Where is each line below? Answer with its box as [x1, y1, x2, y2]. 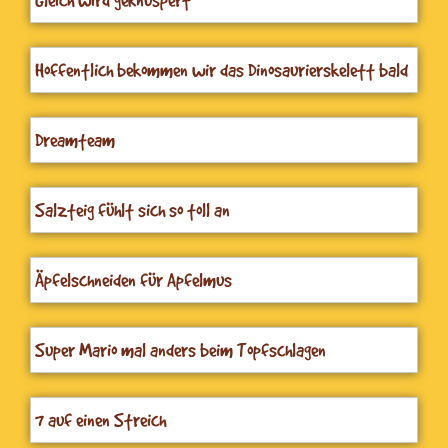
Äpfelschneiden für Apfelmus [35, 268, 232, 291]
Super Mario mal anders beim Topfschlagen [35, 338, 326, 361]
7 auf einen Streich [35, 408, 166, 431]
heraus [35, 84, 80, 107]
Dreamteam [35, 128, 115, 151]
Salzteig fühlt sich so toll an [35, 198, 230, 221]
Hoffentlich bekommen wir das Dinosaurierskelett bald [35, 58, 408, 81]
